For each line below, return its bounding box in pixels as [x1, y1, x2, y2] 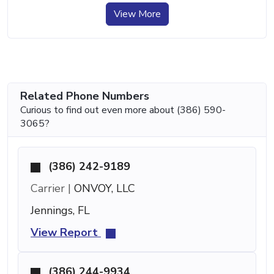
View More [113, 7, 161, 21]
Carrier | [31, 180, 71, 196]
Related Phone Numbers [20, 88, 149, 103]
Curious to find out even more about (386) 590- [20, 103, 226, 117]
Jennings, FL [31, 202, 90, 218]
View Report [31, 224, 101, 240]
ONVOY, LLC [71, 180, 135, 196]
